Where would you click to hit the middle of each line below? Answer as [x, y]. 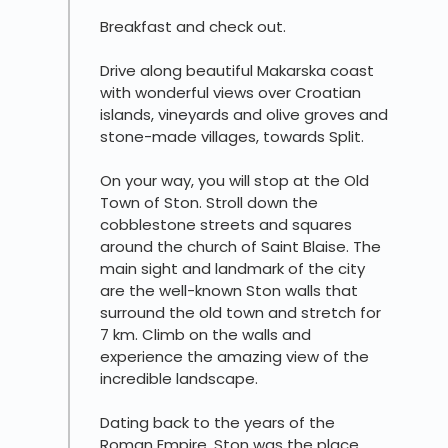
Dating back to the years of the [217, 423]
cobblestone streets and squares [226, 225]
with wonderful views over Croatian [230, 93]
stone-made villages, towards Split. [232, 137]
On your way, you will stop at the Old [234, 181]
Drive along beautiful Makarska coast [237, 71]
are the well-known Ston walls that [229, 291]
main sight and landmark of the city [232, 269]
